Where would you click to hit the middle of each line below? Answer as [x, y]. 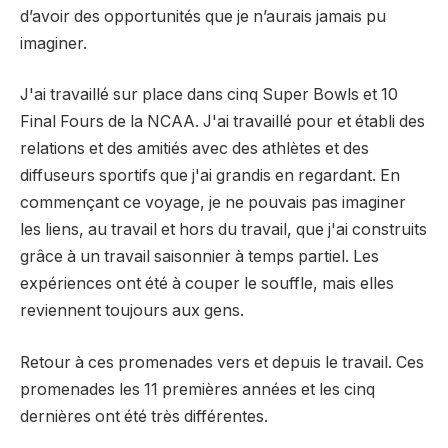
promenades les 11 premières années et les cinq [197, 389]
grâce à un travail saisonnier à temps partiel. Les [199, 257]
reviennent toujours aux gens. [132, 311]
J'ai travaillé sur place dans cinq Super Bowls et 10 [209, 95]
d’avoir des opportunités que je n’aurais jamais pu [203, 16]
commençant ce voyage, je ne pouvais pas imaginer [213, 203]
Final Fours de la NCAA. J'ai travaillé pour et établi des [222, 122]
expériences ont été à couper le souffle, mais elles [207, 284]
